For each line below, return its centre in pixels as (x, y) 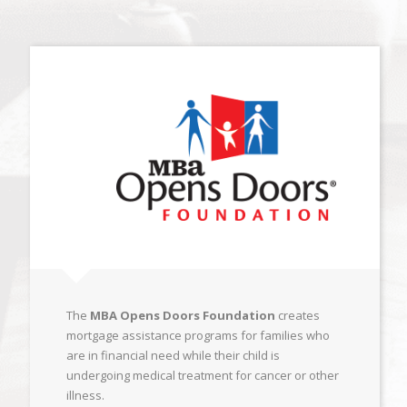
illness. (85, 395)
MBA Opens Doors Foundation (182, 315)
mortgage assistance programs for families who (198, 335)
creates (297, 315)
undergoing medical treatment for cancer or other (202, 375)
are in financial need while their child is (173, 355)
